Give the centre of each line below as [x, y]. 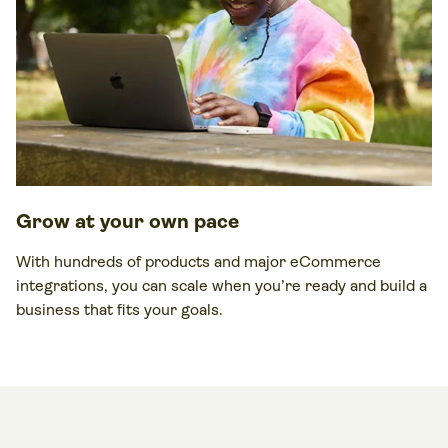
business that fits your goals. [119, 309]
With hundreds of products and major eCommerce [198, 261]
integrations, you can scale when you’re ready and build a [221, 285]
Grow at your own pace [127, 221]
